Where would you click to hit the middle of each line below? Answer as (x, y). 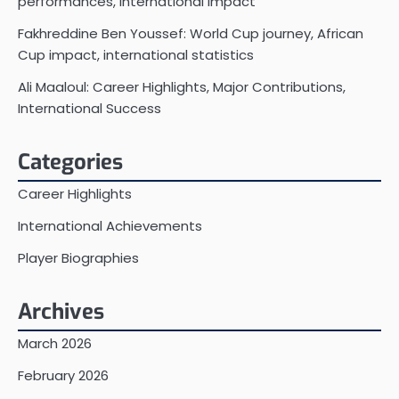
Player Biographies (78, 257)
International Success (90, 108)
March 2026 (55, 343)
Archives (61, 311)
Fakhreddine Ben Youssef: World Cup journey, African (191, 33)
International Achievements (110, 225)
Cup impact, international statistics (136, 54)
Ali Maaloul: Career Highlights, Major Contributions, (182, 86)
